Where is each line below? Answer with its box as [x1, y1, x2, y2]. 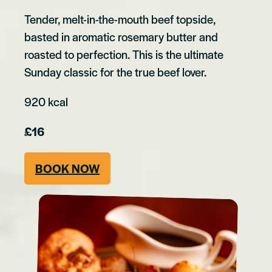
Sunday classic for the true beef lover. [24, 64, 206, 81]
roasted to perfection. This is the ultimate [24, 46, 223, 63]
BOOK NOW [35, 160, 100, 177]
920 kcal [24, 93, 68, 110]
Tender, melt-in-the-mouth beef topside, [24, 11, 216, 28]
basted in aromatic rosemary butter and [24, 29, 218, 46]
